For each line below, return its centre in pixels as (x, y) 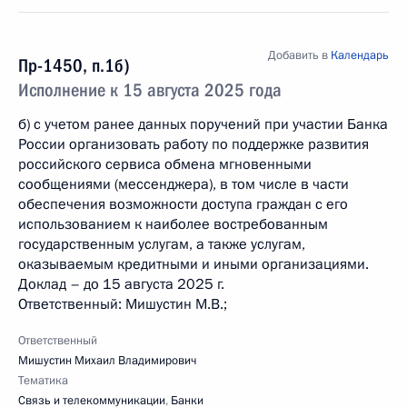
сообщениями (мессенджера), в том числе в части (184, 184)
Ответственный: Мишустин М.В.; (123, 304)
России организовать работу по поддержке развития (194, 144)
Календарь (360, 55)
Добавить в (299, 55)
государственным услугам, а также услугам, (162, 244)
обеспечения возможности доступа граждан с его (183, 204)
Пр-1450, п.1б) (74, 65)
